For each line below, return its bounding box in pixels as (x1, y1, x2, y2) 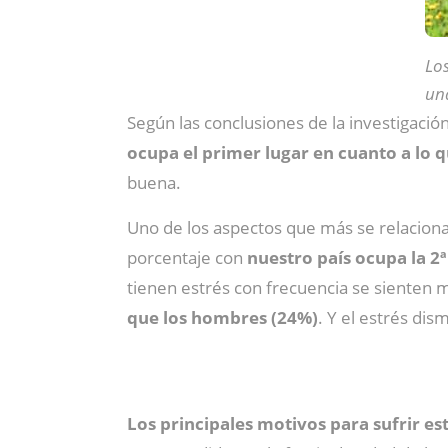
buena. (127, 171, 181, 194)
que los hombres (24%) (127, 306, 318, 329)
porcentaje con (127, 246, 247, 269)
